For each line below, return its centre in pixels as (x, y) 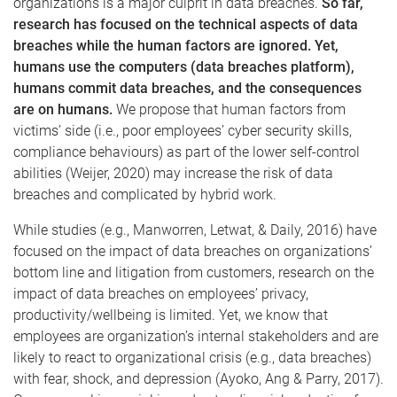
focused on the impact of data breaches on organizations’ (193, 251)
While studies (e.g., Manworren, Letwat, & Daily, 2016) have (195, 230)
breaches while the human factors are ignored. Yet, (176, 46)
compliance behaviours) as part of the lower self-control (187, 152)
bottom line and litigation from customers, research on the (194, 272)
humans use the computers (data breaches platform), (184, 67)
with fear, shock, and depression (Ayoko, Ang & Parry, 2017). (198, 379)
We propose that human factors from (229, 109)
